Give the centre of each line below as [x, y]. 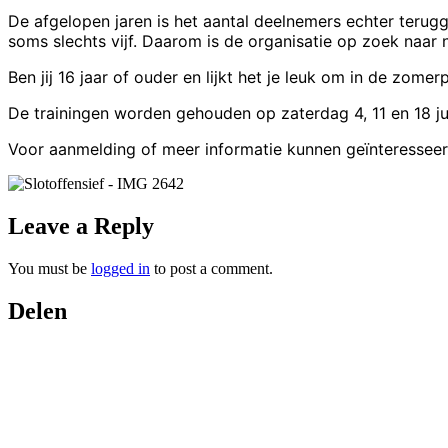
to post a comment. [211, 268]
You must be [49, 268]
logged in [120, 268]
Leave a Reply [81, 225]
